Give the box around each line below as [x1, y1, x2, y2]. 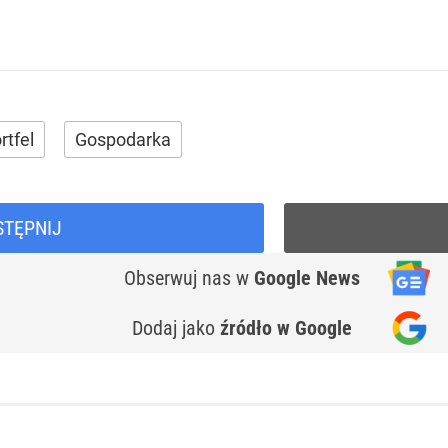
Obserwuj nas [124, 266, 236, 291]
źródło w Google [220, 316, 352, 341]
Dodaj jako [132, 316, 220, 341]
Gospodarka [75, 129, 171, 151]
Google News [254, 266, 360, 291]
